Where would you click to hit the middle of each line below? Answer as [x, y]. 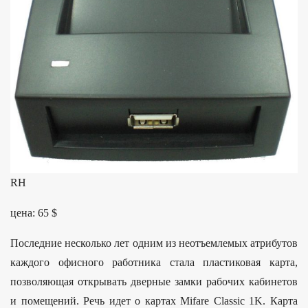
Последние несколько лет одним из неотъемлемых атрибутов [154, 243]
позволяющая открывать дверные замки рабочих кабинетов [154, 282]
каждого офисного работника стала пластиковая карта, [154, 263]
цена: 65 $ [34, 213]
